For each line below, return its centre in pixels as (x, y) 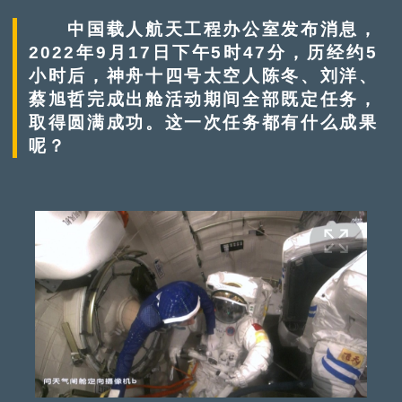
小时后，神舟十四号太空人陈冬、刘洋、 (203, 75)
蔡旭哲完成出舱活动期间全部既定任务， (203, 99)
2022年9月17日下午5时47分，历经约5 (203, 52)
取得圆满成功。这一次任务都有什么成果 (203, 122)
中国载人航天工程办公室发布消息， (203, 29)
